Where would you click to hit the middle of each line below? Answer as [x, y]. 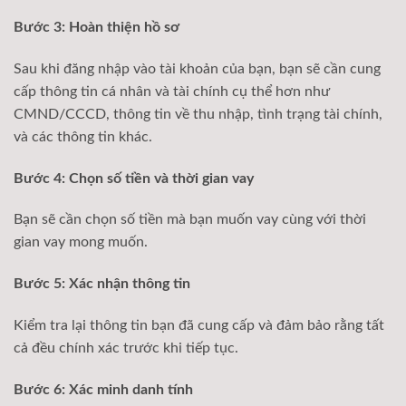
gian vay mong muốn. [81, 242]
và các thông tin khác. [83, 136]
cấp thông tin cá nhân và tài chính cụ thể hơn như [172, 91]
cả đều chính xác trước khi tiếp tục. [126, 348]
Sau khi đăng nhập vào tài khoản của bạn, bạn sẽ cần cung [197, 68]
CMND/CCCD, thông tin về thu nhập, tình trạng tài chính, [198, 114]
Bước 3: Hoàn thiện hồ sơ [97, 28]
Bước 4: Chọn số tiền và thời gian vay [134, 178]
